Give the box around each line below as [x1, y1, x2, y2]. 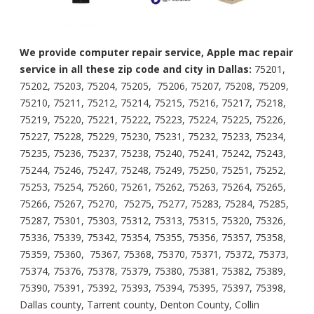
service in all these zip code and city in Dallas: [20, 62, 252, 76]
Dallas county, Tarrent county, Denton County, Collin [20, 297, 259, 311]
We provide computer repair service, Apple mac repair [20, 45, 293, 59]
